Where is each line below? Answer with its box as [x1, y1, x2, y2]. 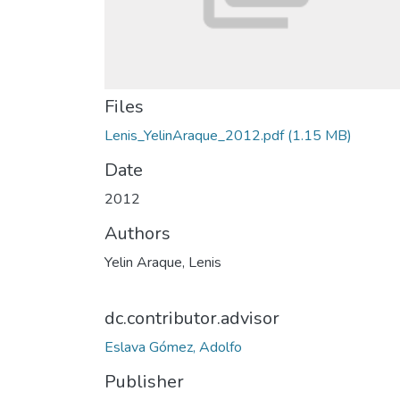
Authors [104, 221, 171, 246]
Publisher [104, 370, 184, 394]
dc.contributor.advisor [104, 306, 279, 330]
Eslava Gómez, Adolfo [104, 337, 242, 357]
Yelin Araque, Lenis [104, 253, 221, 272]
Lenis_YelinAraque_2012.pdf [104, 126, 284, 146]
